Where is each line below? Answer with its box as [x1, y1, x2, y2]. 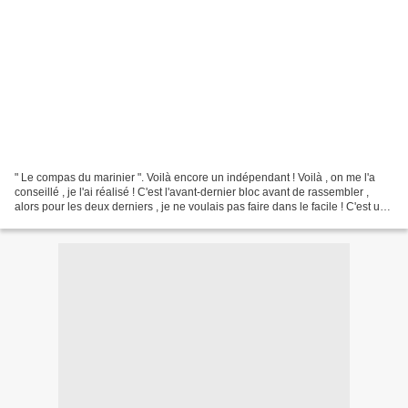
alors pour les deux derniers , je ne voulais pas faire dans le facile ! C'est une [15, 199, 393, 213]
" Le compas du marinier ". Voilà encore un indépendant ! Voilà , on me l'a [15, 170, 375, 184]
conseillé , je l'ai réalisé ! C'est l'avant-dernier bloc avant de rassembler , [15, 185, 369, 199]
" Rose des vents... [15, 214, 106, 228]
